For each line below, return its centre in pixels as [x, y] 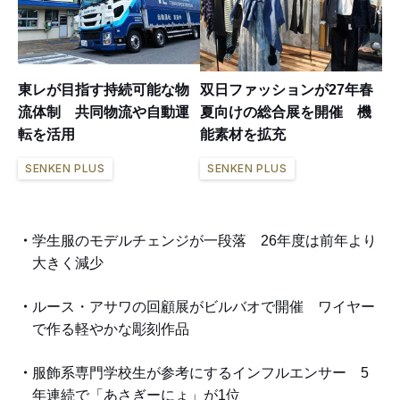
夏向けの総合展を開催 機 [286, 112]
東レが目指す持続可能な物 [104, 89]
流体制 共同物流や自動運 [104, 112]
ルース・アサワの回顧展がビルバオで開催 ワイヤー [204, 306]
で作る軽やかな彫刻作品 [111, 329]
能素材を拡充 [243, 134]
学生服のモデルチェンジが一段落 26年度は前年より [204, 240]
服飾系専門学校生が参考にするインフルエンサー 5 [200, 372]
